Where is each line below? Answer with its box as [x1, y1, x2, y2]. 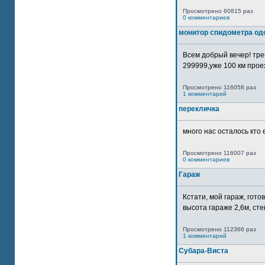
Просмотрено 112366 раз [183, 226, 256, 232]
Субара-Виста [179, 247, 228, 255]
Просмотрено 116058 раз [183, 84, 256, 91]
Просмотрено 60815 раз [183, 8, 253, 14]
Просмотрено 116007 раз [183, 150, 256, 156]
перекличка [179, 105, 219, 113]
